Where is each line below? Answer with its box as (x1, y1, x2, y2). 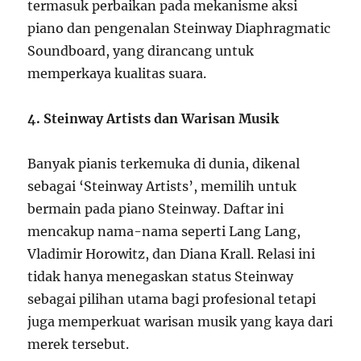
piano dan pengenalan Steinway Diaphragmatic (27, 20, 331, 36)
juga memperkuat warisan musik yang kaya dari (27, 313, 334, 330)
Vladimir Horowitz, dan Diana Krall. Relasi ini (27, 246, 316, 262)
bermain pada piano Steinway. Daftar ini (27, 201, 284, 217)
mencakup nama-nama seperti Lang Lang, (27, 223, 301, 239)
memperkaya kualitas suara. (27, 65, 207, 81)
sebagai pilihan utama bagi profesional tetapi (27, 291, 317, 307)
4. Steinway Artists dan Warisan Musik (27, 110, 280, 127)
